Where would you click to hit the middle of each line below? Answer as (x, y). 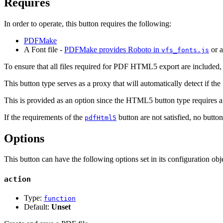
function (60, 198)
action (17, 179)
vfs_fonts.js (185, 50)
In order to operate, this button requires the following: (88, 23)
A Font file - (44, 49)
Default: (38, 207)
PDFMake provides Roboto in (113, 49)
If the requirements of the (44, 117)
